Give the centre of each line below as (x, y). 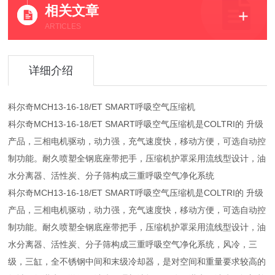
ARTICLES (63, 26)
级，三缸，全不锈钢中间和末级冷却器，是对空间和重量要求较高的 (137, 261)
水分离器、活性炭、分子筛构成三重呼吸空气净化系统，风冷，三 (133, 244)
